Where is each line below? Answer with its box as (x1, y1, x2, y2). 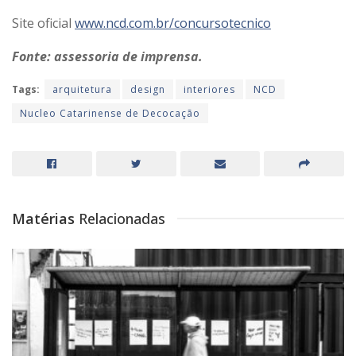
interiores (184, 82, 235, 96)
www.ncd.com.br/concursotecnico (75, 14, 271, 32)
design (130, 82, 165, 96)
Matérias (12, 208, 79, 228)
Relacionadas (79, 208, 165, 228)
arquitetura (52, 82, 112, 96)
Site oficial (12, 14, 75, 32)
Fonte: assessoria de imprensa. (12, 47, 203, 65)
